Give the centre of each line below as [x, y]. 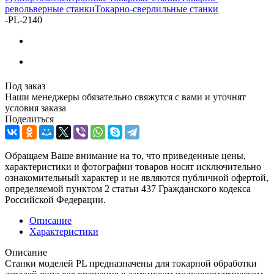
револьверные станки [50, 9]
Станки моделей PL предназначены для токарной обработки [131, 263]
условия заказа [35, 108]
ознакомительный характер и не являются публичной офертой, [137, 177]
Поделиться [29, 119]
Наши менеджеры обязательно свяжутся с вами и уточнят [125, 97]
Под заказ [25, 86]
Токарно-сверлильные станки [157, 9]
